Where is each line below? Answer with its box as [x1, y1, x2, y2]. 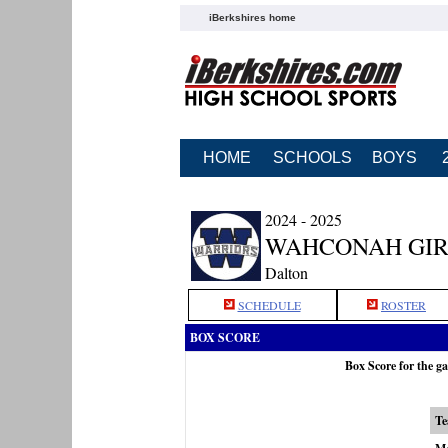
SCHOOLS [272, 149, 352, 166]
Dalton [264, 262, 308, 283]
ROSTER [381, 297, 426, 313]
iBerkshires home [208, 11, 296, 23]
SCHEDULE [237, 297, 301, 313]
